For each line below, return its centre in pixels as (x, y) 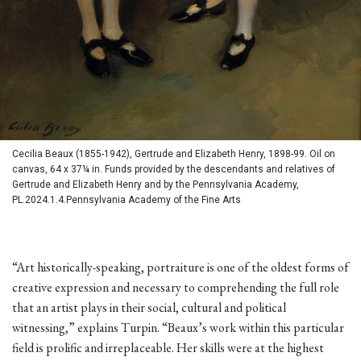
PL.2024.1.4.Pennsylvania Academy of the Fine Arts (127, 200)
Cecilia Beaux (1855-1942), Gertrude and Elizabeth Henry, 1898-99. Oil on (174, 154)
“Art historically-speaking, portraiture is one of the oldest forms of (180, 268)
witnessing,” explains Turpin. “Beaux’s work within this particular (178, 328)
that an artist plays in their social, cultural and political (149, 308)
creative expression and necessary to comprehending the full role (176, 288)
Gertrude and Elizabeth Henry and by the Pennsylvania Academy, (156, 185)
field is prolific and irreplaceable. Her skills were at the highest (168, 348)
